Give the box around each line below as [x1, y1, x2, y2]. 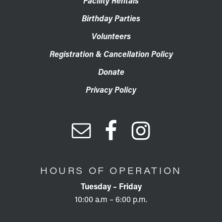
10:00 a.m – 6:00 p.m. [75, 193, 147, 204]
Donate [98, 66, 124, 77]
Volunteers [91, 30, 131, 41]
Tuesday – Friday [80, 180, 142, 191]
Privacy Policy [86, 84, 136, 95]
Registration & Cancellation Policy [49, 48, 173, 59]
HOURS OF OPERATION [40, 164, 182, 176]
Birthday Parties [82, 12, 140, 23]
